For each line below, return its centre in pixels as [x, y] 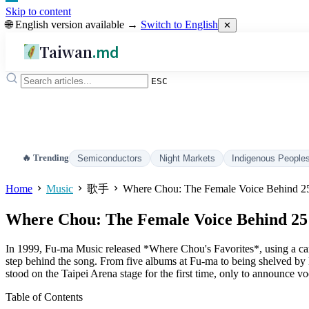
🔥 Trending [46, 158]
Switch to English [179, 24]
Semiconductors [110, 158]
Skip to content [38, 11]
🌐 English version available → [73, 24]
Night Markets [187, 158]
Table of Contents [44, 297]
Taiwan [66, 51]
